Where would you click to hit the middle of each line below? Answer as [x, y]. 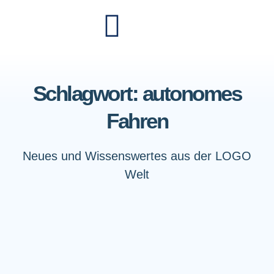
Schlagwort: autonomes [137, 93]
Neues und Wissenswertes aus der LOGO [137, 156]
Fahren [137, 121]
